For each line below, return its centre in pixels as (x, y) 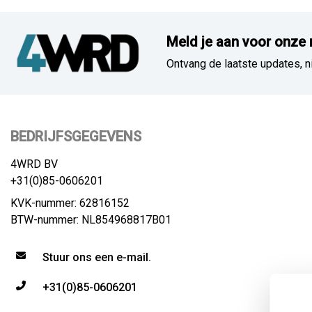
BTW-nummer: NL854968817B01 (91, 219)
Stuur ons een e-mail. (97, 257)
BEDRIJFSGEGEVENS (76, 136)
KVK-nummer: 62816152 (70, 203)
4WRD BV (34, 164)
